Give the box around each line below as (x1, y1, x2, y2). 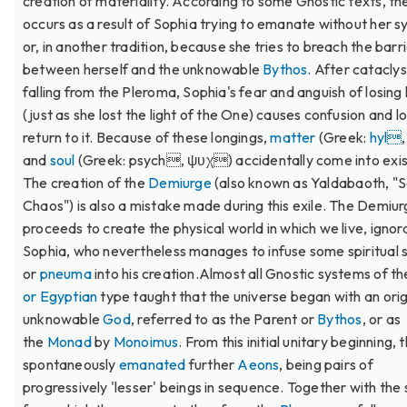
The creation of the (23, 173, 149, 192)
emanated (118, 354, 186, 373)
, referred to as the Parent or (130, 309, 318, 328)
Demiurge (148, 173, 212, 192)
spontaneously (23, 354, 119, 373)
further (185, 354, 238, 373)
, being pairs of (279, 354, 373, 373)
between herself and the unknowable (23, 59, 263, 78)
